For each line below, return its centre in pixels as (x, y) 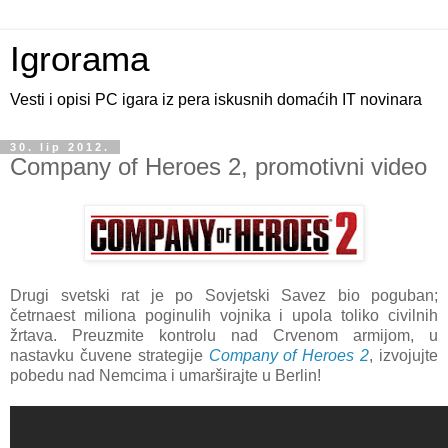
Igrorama (79, 59)
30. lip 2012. (60, 147)
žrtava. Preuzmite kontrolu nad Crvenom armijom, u (224, 335)
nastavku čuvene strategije (109, 355)
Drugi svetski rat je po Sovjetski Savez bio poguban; (224, 295)
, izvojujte (404, 355)
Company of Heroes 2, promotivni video (218, 166)
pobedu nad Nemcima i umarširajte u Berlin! (165, 375)
